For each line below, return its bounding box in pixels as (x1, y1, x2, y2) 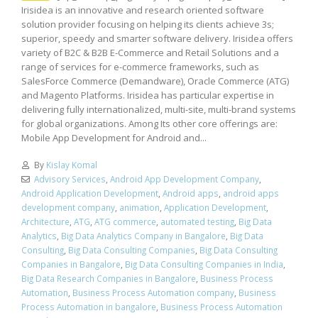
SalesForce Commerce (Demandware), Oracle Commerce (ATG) (21, 74, 289, 87)
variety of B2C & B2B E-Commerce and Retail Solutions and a (21, 45, 279, 59)
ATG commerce (94, 216, 156, 228)
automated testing (160, 216, 234, 228)
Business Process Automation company (72, 287, 234, 299)
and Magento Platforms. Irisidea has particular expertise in (21, 88, 274, 102)
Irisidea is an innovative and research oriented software (21, 3, 264, 16)
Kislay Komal (45, 159, 97, 171)
